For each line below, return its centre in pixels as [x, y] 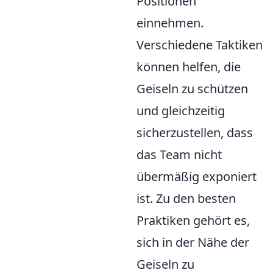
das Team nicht [179, 154]
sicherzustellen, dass [195, 133]
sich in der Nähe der [193, 242]
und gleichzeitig [181, 111]
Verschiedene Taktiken [200, 45]
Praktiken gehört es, [193, 220]
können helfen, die [189, 67]
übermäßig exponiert [197, 176]
